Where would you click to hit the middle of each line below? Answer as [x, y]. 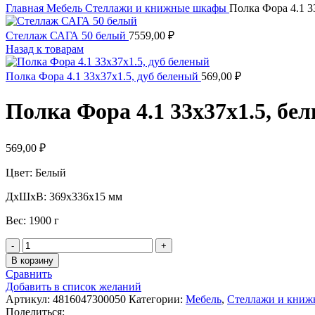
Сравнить [29, 274]
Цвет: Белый [36, 172]
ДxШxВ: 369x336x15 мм [64, 196]
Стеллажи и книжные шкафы [157, 8]
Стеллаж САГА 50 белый [67, 35]
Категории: [156, 299]
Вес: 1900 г [32, 220]
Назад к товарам [45, 49]
